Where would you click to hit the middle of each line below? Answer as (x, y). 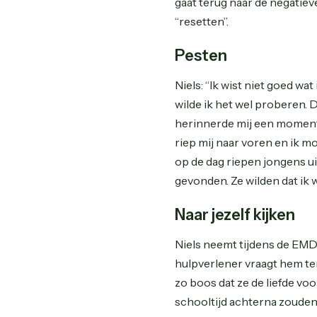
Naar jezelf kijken (235, 215)
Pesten (201, 56)
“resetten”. (202, 21)
